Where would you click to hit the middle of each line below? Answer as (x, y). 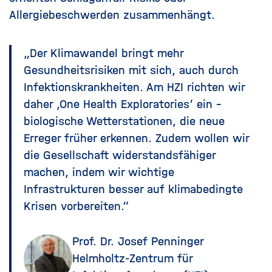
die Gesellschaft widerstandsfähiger (120, 155)
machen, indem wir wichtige (99, 172)
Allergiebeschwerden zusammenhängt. (112, 15)
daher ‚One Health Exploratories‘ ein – (123, 104)
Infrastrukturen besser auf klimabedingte (133, 189)
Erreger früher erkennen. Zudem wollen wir (136, 138)
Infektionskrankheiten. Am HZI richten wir (134, 87)
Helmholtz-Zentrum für (132, 259)
